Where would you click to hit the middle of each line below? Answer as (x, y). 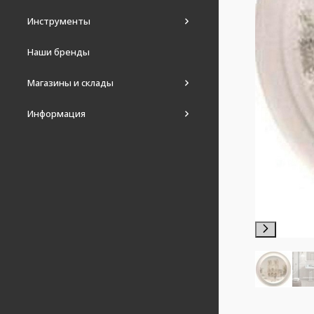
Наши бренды (59, 52)
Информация (56, 114)
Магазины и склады (70, 83)
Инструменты (59, 21)
